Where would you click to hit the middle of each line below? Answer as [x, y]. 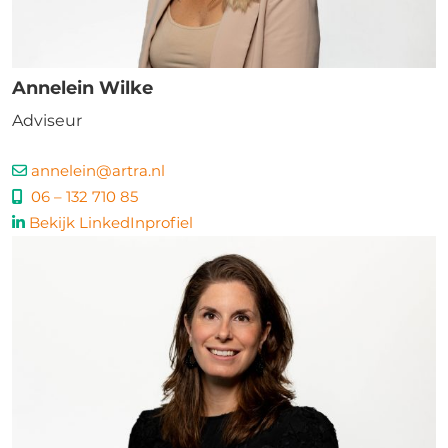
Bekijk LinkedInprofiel [111, 222]
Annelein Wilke [82, 88]
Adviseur [47, 120]
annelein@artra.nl [98, 170]
